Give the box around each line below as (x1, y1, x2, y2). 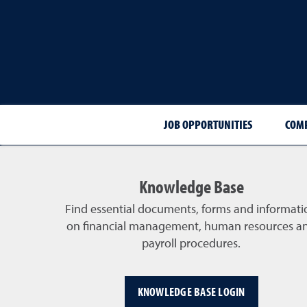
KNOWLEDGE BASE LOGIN (137, 284, 245, 300)
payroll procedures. (142, 237, 241, 250)
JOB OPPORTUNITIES (163, 116, 252, 132)
